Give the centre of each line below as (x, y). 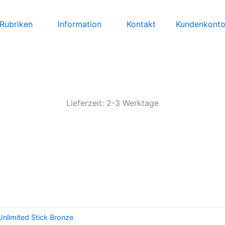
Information (80, 24)
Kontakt (141, 24)
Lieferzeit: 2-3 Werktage (113, 103)
